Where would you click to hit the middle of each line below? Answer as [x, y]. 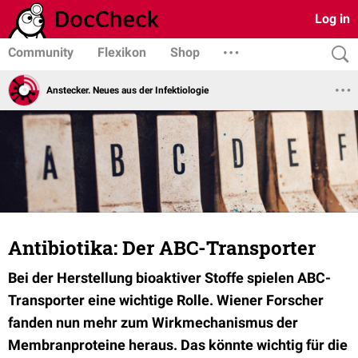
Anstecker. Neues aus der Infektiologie [127, 90]
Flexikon [122, 52]
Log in [332, 19]
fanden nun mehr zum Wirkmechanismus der [153, 322]
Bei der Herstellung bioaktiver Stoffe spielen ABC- [169, 278]
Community [41, 52]
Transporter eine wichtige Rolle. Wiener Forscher [166, 300]
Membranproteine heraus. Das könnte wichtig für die [178, 345]
